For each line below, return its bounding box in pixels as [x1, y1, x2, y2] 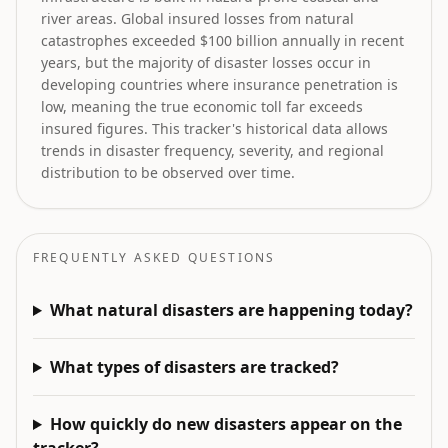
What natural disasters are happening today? [49, 299, 413, 321]
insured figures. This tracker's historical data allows [41, 119, 388, 138]
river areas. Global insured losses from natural [41, 9, 354, 28]
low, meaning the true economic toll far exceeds [41, 97, 363, 116]
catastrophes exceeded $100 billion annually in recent [41, 31, 404, 50]
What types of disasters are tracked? [49, 356, 339, 378]
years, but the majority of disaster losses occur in [41, 53, 371, 72]
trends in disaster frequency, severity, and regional [41, 141, 384, 160]
